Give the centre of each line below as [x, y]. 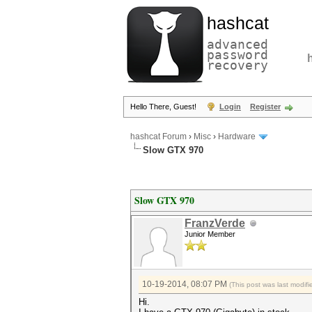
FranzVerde [215, 223]
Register [265, 107]
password [237, 55]
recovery [237, 65]
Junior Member [210, 234]
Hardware [237, 137]
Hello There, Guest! [164, 107]
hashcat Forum [158, 137]
